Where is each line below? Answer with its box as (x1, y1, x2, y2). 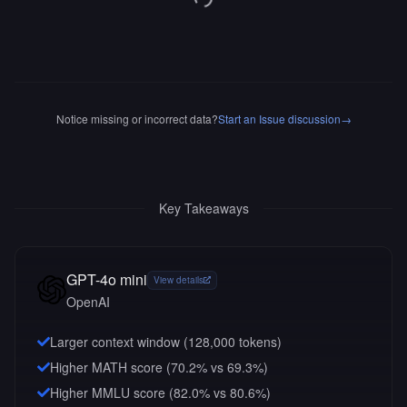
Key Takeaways (158, 199, 249, 217)
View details (154, 273, 203, 286)
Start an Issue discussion (217, 111, 341, 126)
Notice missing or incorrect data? (55, 111, 218, 126)
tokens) (235, 333, 282, 351)
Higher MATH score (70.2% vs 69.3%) (50, 358, 268, 376)
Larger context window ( (50, 333, 188, 351)
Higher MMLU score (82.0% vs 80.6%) (50, 383, 271, 402)
